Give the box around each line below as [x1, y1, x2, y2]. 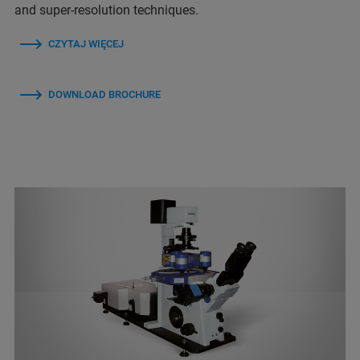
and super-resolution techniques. [14, 2, 202, 18]
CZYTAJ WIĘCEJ [48, 37, 124, 50]
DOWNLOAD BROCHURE [48, 88, 161, 100]
